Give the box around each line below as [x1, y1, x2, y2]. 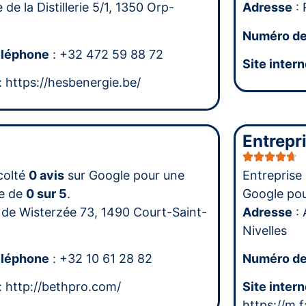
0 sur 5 [25, 186, 67, 201]
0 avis [28, 167, 64, 182]
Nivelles [242, 223, 288, 238]
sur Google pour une [64, 167, 184, 182]
